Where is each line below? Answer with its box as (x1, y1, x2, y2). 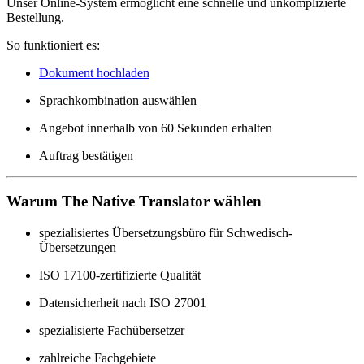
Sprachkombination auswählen (39, 93, 197, 107)
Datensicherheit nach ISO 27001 (39, 296, 206, 310)
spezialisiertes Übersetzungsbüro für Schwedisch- (39, 226, 292, 240)
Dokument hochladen (39, 65, 149, 80)
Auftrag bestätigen (39, 148, 133, 162)
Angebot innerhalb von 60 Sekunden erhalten (39, 120, 272, 135)
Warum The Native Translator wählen (6, 193, 262, 210)
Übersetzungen (39, 240, 116, 255)
